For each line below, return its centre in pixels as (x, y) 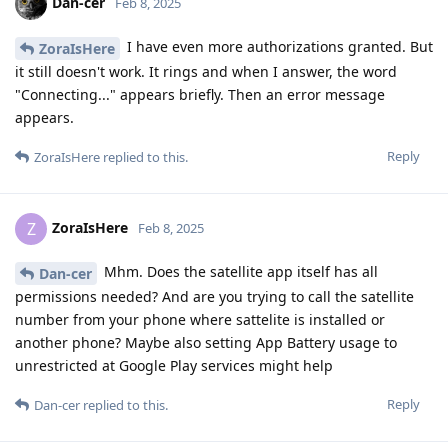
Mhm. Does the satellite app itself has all (239, 271)
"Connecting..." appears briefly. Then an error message (200, 94)
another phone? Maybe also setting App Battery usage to (206, 342)
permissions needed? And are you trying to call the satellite (214, 296)
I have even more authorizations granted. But (278, 47)
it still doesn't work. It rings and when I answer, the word (206, 71)
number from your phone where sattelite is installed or (200, 319)
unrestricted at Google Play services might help (174, 365)
